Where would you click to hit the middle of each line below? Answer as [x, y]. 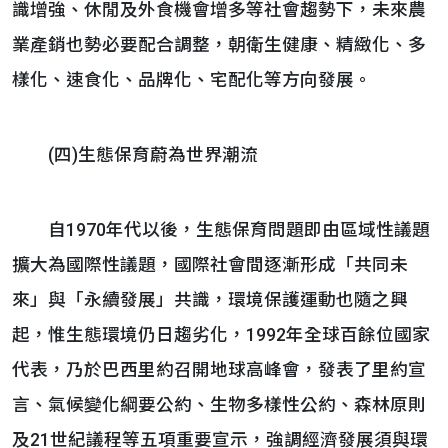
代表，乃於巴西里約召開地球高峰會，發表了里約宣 [219, 370]
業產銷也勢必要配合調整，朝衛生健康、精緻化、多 [219, 45]
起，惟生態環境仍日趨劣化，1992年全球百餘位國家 [221, 335]
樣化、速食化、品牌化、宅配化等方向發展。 [192, 80]
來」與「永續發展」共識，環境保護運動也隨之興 [210, 300]
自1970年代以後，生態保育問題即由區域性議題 [221, 230]
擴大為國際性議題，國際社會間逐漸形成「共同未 [210, 265]
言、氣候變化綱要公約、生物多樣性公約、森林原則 [219, 405]
